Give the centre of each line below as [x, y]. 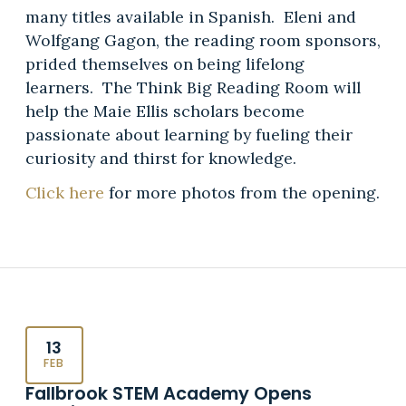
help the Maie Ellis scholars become [164, 111]
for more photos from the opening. [242, 193]
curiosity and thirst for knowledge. [160, 159]
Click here [64, 193]
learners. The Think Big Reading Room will [193, 88]
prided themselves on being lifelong [164, 64]
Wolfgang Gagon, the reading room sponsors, [203, 41]
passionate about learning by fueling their [188, 135]
